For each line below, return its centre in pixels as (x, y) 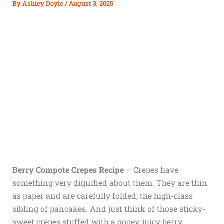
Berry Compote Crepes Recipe (68, 170)
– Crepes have (151, 170)
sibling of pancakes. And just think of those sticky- (109, 209)
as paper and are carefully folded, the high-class (102, 196)
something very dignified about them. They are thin (110, 183)
